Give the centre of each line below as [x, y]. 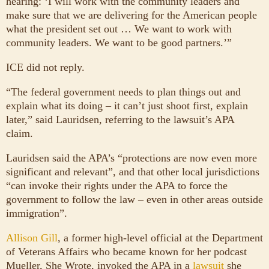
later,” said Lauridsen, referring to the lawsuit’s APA [120, 119]
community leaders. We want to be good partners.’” [119, 42]
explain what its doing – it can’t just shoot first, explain [127, 105]
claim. [20, 133]
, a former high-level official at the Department [160, 237]
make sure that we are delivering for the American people [131, 15]
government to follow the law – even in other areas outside [134, 199]
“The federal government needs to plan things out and [123, 92]
